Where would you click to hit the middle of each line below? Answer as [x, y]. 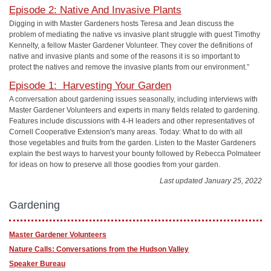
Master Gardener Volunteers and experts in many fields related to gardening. [134, 110]
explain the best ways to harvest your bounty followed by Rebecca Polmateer [135, 154]
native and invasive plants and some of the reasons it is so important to [125, 56]
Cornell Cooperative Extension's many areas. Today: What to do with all [126, 132]
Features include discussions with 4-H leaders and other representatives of [132, 121]
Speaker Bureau [37, 264]
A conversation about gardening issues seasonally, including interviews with [133, 99]
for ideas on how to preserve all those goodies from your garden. [117, 165]
